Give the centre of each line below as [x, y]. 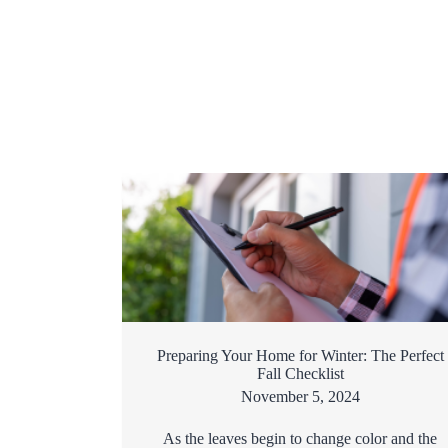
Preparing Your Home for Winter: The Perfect [300, 355]
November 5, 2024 [300, 396]
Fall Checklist [300, 373]
